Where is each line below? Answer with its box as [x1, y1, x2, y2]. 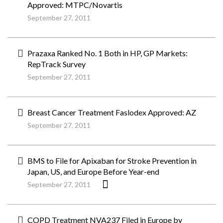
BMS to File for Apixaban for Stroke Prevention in [27, 156, 197, 165]
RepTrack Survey [27, 59, 86, 69]
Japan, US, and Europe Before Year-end [27, 167, 159, 176]
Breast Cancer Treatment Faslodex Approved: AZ [27, 108, 196, 117]
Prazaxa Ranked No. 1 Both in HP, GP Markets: [27, 48, 188, 58]
